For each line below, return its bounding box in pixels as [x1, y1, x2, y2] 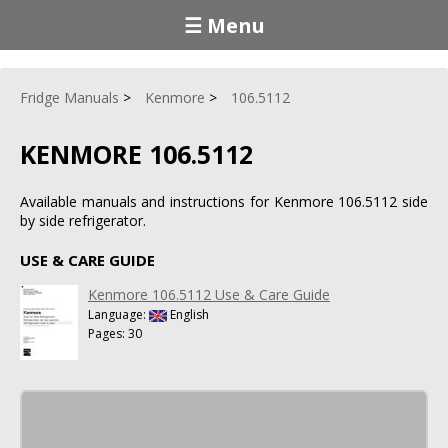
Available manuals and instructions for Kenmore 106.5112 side [20, 191, 428, 211]
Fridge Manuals [20, 88, 119, 107]
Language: [88, 305, 149, 323]
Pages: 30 [88, 324, 142, 342]
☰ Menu [183, 11, 265, 39]
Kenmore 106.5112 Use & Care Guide [88, 284, 330, 304]
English [167, 305, 209, 323]
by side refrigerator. [20, 210, 146, 230]
